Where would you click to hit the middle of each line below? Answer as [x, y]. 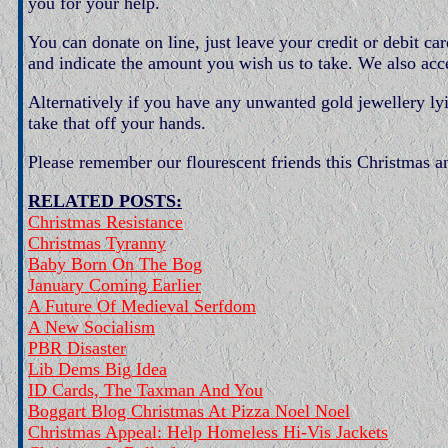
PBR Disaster [77, 348]
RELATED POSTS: [105, 201]
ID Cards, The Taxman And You [145, 390]
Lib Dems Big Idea [97, 369]
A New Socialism [91, 327]
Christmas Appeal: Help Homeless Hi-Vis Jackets [208, 432]
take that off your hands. [117, 123]
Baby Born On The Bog [115, 264]
